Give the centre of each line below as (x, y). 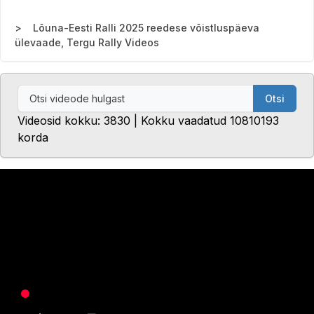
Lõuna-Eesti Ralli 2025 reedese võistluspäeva (146, 28)
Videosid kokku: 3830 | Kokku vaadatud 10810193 (148, 121)
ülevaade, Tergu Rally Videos (87, 43)
